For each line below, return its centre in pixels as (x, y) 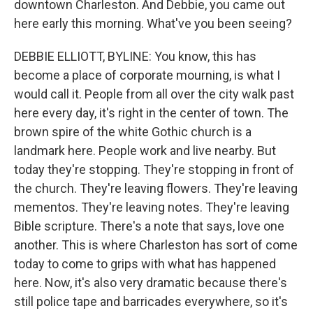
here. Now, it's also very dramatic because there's (151, 283)
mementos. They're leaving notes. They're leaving (152, 207)
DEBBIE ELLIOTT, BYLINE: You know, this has (135, 56)
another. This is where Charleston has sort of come (156, 245)
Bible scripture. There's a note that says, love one (149, 226)
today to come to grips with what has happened (145, 264)
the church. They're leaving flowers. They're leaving (156, 188)
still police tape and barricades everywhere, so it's (151, 301)
